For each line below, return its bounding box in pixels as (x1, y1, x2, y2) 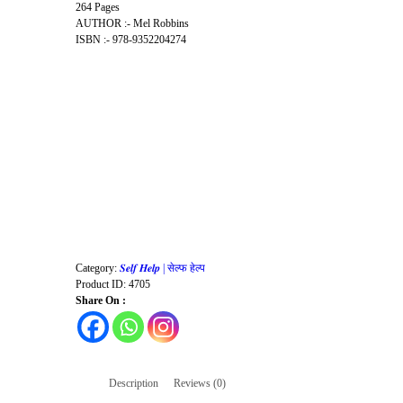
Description (109, 376, 158, 390)
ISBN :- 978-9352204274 (76, 32, 186, 46)
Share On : (76, 293, 126, 307)
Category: (76, 261, 120, 274)
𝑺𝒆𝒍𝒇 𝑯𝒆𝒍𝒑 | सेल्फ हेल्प (120, 261, 205, 274)
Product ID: (76, 277, 129, 291)
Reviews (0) (174, 376, 226, 390)
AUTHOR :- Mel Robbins (76, 16, 189, 30)
